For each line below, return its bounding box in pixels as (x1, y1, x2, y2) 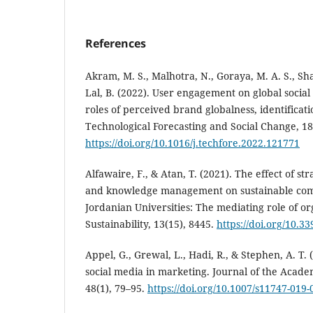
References (85, 35, 146, 51)
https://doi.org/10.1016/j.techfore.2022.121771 (85, 136, 300, 150)
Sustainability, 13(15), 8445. (85, 217, 217, 231)
